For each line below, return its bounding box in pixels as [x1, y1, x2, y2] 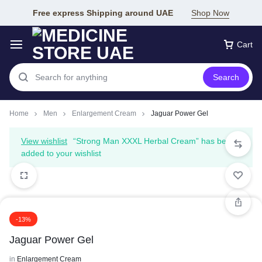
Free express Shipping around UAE [33, 8, 173, 18]
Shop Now [191, 8, 229, 18]
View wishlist [21, 136, 67, 146]
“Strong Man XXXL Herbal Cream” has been [73, 136, 236, 146]
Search [213, 73, 239, 82]
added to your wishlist [21, 149, 101, 158]
